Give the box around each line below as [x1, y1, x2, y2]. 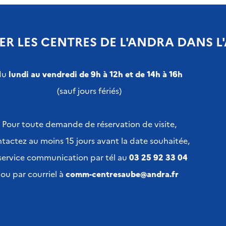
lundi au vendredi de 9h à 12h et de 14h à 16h [9, 68, 183, 79]
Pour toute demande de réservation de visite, [2, 118, 177, 129]
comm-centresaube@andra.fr [65, 168, 179, 179]
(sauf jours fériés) [57, 85, 122, 96]
